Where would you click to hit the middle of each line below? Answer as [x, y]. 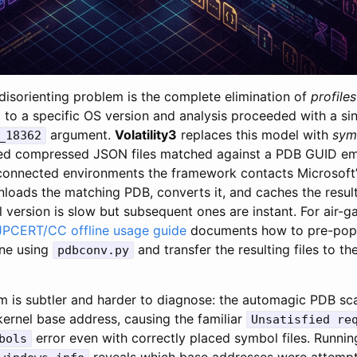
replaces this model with [255, 134]
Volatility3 [146, 134]
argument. [80, 134]
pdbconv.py [93, 250]
